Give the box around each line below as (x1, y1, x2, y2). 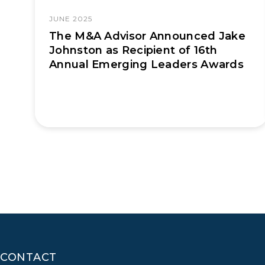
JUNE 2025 (49, 14, 92, 23)
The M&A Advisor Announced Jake (49, 29, 245, 43)
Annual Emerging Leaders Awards (49, 57, 244, 71)
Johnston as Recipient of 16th (49, 43, 218, 57)
